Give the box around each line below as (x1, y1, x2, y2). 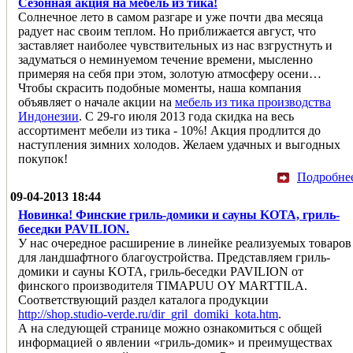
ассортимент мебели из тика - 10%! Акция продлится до (18, 123, 321, 137)
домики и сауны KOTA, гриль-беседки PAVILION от (18, 264, 303, 278)
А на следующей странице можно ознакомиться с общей (18, 321, 322, 335)
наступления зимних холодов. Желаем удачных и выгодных (18, 137, 340, 151)
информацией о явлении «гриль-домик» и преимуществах (18, 335, 333, 349)
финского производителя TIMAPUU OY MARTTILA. (18, 278, 307, 292)
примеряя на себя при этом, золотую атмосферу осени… (18, 66, 321, 80)
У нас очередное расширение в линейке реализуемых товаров (18, 236, 351, 250)
